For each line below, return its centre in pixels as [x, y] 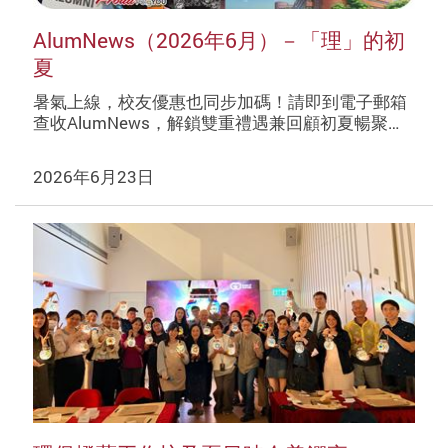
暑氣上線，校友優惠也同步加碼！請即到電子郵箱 [219, 102]
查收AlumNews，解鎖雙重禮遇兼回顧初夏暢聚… [215, 123]
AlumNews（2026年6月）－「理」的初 [218, 39]
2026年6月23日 [93, 176]
